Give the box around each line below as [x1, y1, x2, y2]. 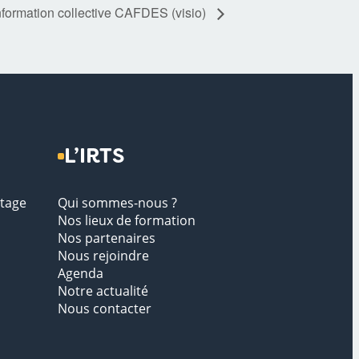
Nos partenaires [58, 229, 155, 248]
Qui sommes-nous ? [58, 194, 177, 212]
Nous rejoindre [58, 247, 149, 265]
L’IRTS [64, 143, 124, 170]
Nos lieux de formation [58, 212, 196, 230]
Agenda [58, 264, 103, 283]
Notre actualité [58, 282, 148, 301]
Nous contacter [58, 300, 151, 318]
